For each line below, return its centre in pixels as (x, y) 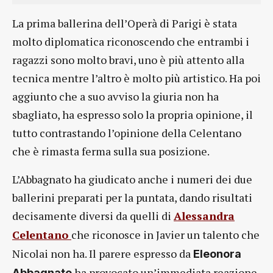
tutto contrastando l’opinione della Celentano (127, 133)
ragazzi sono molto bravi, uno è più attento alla (128, 59)
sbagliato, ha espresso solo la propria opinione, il (133, 114)
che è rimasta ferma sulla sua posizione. (111, 151)
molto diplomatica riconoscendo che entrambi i (131, 41)
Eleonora (217, 253)
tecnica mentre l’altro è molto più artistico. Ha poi (136, 78)
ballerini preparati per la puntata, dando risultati (132, 197)
